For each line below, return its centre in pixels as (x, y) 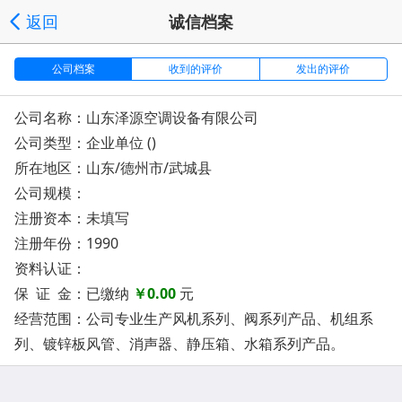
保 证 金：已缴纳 (74, 293)
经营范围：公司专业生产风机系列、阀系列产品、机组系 (194, 319)
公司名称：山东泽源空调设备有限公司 (136, 118)
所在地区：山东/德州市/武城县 (113, 168)
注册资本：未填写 (72, 218)
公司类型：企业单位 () (85, 143)
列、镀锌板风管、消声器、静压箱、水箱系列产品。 (179, 344)
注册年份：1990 (66, 243)
